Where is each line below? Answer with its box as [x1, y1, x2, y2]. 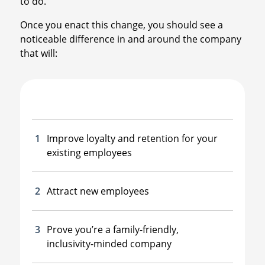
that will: [20, 46, 57, 60]
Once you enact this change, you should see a [20, 18, 223, 31]
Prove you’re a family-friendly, [46, 222, 179, 236]
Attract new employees [46, 184, 149, 198]
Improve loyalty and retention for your [46, 131, 218, 145]
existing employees [46, 146, 132, 159]
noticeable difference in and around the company [20, 32, 241, 46]
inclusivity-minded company [46, 237, 172, 250]
